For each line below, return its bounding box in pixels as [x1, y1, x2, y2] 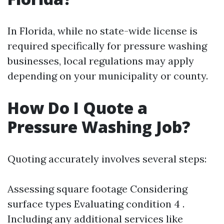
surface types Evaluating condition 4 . [7, 197, 184, 210]
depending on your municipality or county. [7, 69, 208, 82]
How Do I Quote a [7, 97, 147, 118]
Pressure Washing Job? [7, 116, 190, 137]
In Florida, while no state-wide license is [7, 24, 197, 37]
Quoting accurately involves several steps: [7, 152, 206, 165]
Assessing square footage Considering [7, 182, 187, 195]
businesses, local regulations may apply [7, 54, 194, 67]
